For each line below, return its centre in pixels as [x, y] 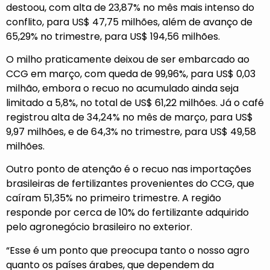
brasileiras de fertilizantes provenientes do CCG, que [130, 184]
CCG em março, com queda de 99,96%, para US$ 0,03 [131, 74]
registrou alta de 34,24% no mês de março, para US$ [130, 117]
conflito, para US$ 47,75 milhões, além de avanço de [129, 22]
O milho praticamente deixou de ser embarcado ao [128, 59]
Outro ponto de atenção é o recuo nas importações [129, 169]
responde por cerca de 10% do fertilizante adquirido [127, 213]
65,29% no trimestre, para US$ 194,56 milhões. [113, 36]
